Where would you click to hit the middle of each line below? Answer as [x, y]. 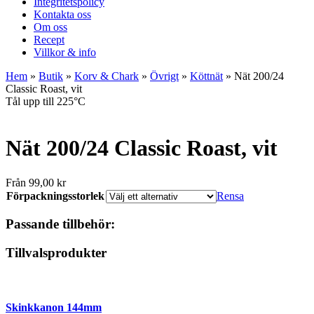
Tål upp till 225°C [46, 101]
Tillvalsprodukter [56, 252]
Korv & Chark [107, 76]
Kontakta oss [62, 14]
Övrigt [164, 76]
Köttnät [206, 76]
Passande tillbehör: [60, 224]
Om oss [50, 27]
